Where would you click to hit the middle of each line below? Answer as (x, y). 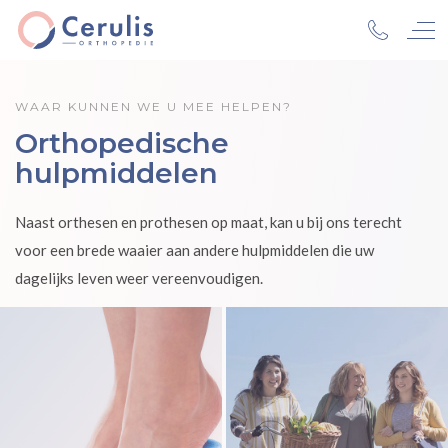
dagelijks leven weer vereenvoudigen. (139, 278)
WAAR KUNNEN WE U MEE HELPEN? (153, 106)
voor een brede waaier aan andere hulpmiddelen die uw (194, 250)
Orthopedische (122, 143)
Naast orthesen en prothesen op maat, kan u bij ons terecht (208, 222)
